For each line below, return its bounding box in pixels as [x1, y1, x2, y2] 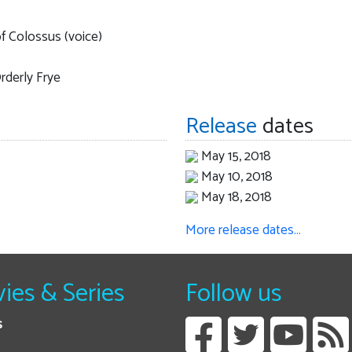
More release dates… [185, 218, 301, 242]
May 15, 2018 [200, 145, 271, 168]
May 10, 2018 [200, 165, 273, 189]
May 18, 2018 [200, 185, 272, 209]
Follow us [185, 273, 282, 314]
